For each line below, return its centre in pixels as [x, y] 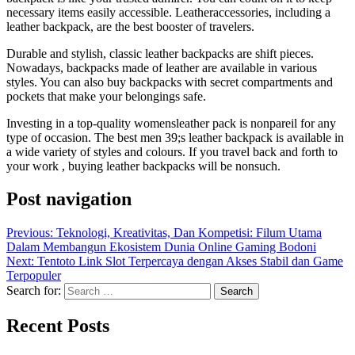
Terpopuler [34, 276]
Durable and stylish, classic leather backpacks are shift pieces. [160, 53]
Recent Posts [58, 326]
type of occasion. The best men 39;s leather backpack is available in [175, 137]
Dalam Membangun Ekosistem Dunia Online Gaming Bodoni [161, 247]
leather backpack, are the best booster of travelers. [130, 26]
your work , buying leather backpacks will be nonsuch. [143, 166]
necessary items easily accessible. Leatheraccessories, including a [168, 12]
